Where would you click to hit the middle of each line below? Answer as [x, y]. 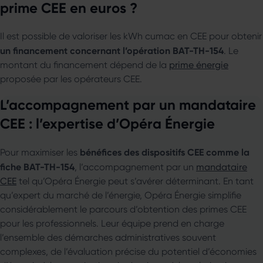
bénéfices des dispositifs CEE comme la [165, 152]
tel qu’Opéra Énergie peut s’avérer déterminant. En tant [135, 181]
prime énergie [199, 65]
